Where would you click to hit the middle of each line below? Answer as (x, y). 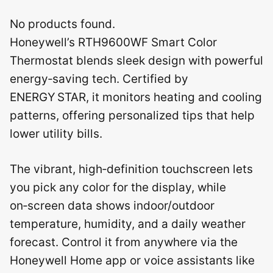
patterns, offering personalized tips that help (132, 115)
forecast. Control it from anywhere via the (124, 242)
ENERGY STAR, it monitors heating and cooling (136, 97)
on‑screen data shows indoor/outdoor (112, 206)
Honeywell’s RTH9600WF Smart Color (113, 42)
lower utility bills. (56, 133)
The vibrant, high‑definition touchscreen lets (131, 169)
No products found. (62, 24)
